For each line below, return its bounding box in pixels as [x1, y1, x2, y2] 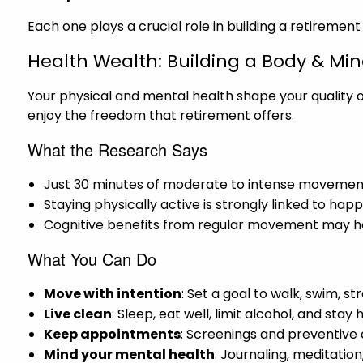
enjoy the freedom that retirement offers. [28, 105, 295, 125]
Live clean [44, 304, 113, 323]
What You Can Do [28, 246, 157, 271]
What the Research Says [28, 137, 208, 161]
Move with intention [44, 284, 182, 303]
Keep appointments [44, 324, 181, 344]
